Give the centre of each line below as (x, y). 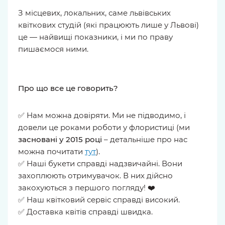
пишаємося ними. (53, 49)
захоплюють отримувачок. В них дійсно (95, 176)
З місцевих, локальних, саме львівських (94, 13)
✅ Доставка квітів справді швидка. (85, 212)
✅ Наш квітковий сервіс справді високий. (99, 200)
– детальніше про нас (145, 139)
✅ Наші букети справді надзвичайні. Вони (100, 163)
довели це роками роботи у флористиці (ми (104, 127)
